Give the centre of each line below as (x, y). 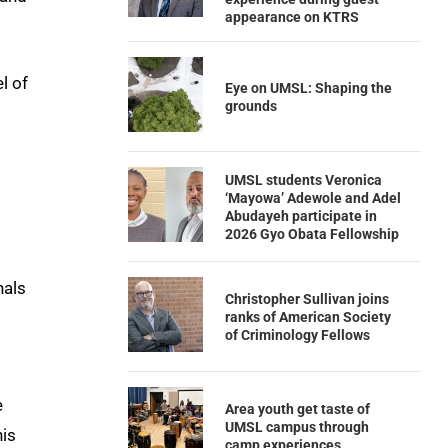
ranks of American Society (307, 316)
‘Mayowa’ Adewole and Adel (312, 197)
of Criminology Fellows (297, 334)
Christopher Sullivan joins (306, 298)
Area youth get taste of (297, 408)
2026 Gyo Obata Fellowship (311, 233)
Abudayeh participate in (300, 215)
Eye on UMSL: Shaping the (308, 87)
